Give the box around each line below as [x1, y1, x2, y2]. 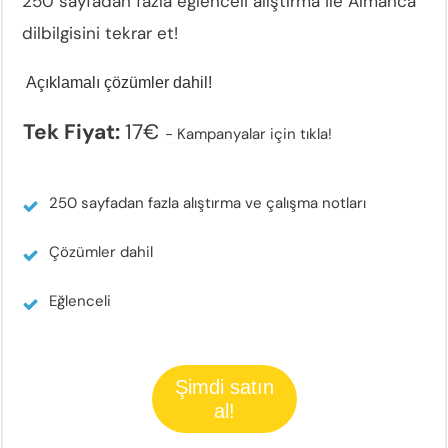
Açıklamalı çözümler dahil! [22, 73, 212, 91]
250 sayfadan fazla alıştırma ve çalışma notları [49, 192, 366, 213]
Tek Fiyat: [23, 117, 125, 146]
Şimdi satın [174, 375, 274, 398]
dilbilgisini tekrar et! [22, 21, 178, 44]
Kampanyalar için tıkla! [177, 123, 332, 144]
